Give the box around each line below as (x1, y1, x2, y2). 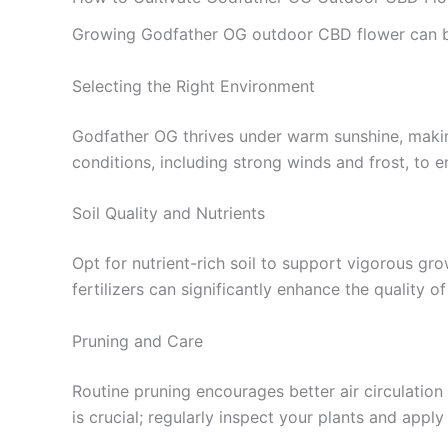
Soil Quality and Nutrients (72, 203, 265, 224)
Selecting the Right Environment (72, 75, 315, 96)
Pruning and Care (72, 330, 203, 351)
